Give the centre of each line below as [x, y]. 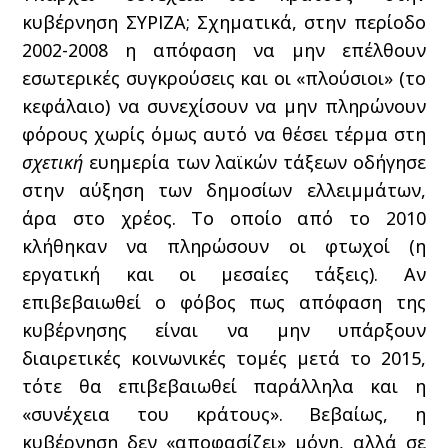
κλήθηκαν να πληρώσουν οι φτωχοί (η [224, 245]
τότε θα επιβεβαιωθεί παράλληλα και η [224, 385]
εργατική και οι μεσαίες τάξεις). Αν [224, 273]
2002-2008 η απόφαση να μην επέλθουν [224, 49]
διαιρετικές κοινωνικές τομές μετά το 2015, [224, 357]
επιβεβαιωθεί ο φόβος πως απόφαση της [224, 301]
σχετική [53, 161]
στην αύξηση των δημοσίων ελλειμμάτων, [224, 189]
